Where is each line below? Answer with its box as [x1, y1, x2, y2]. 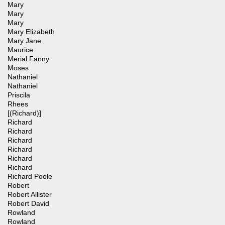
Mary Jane [8, 37, 41, 45]
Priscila [8, 91, 30, 99]
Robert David [8, 199, 49, 208]
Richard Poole [8, 172, 52, 181]
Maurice [8, 46, 33, 54]
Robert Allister [8, 190, 52, 199]
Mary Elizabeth [8, 28, 55, 36]
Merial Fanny [8, 55, 49, 63]
